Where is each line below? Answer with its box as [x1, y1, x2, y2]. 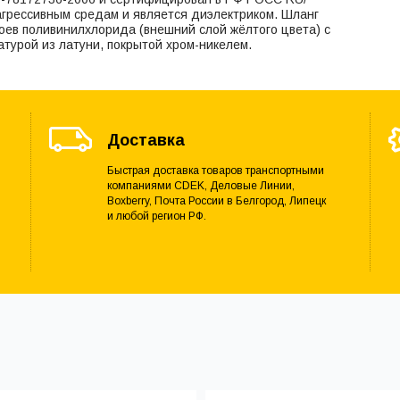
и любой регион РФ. [106, 209, 206, 222]
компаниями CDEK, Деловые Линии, [106, 179, 295, 192]
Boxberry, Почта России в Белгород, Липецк [106, 194, 326, 207]
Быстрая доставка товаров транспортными [106, 163, 324, 177]
